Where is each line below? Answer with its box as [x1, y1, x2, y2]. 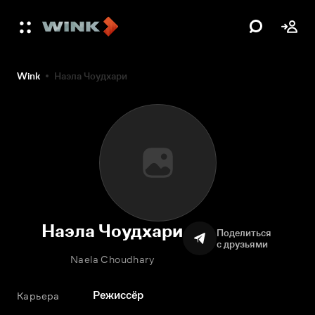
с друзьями [217, 238, 268, 250]
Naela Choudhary [70, 253, 154, 265]
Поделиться [217, 227, 274, 238]
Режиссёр [93, 289, 143, 301]
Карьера [17, 290, 60, 302]
